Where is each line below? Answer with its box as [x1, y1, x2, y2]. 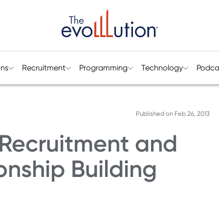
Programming [79, 63, 128, 72]
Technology [141, 63, 183, 72]
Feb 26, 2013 [174, 110, 210, 117]
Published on [135, 110, 175, 117]
